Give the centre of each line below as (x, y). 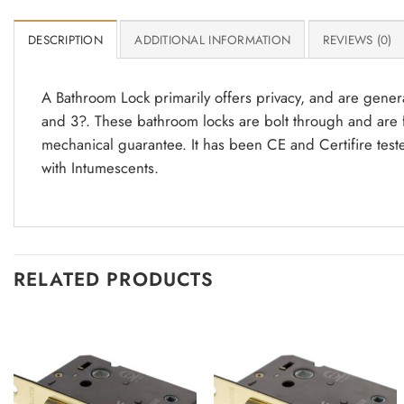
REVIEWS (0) (357, 41)
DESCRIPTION (65, 41)
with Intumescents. (100, 168)
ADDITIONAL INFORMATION (213, 41)
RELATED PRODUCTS (114, 280)
